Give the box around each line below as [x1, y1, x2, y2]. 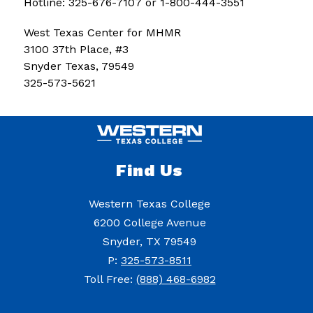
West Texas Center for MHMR [23, 25, 181, 39]
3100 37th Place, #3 [23, 42, 129, 56]
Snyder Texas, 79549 [23, 59, 134, 73]
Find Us [116, 161, 183, 181]
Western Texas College [89, 197, 210, 211]
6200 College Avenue [93, 216, 206, 230]
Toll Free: [83, 272, 136, 286]
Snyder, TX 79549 [103, 235, 196, 249]
